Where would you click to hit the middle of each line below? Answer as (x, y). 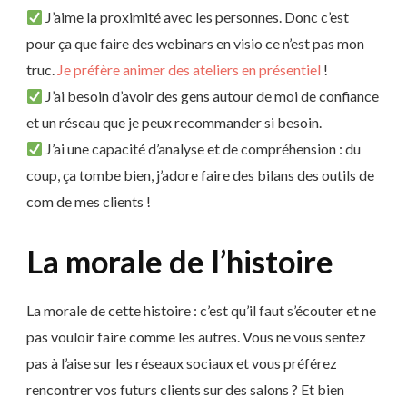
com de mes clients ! (89, 202)
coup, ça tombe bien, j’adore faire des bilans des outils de (200, 175)
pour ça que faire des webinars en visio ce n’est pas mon (195, 44)
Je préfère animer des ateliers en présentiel (189, 70)
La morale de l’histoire (180, 262)
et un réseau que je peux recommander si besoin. (174, 123)
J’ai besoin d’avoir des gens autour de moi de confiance (211, 96)
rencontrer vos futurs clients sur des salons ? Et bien (185, 389)
